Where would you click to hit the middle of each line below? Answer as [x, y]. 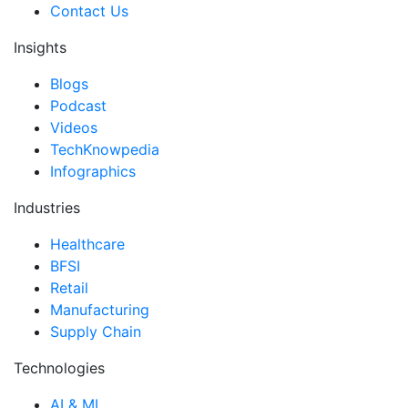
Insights [40, 47]
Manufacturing [100, 309]
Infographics [93, 171]
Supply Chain [96, 331]
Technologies [59, 367]
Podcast [78, 105]
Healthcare [87, 244]
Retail [69, 287]
